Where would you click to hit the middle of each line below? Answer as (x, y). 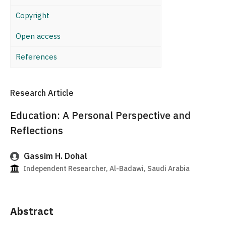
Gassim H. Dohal (54, 156)
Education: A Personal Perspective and (100, 116)
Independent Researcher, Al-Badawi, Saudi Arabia (106, 169)
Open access (38, 36)
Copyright (33, 15)
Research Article (42, 93)
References (36, 57)
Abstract (32, 211)
